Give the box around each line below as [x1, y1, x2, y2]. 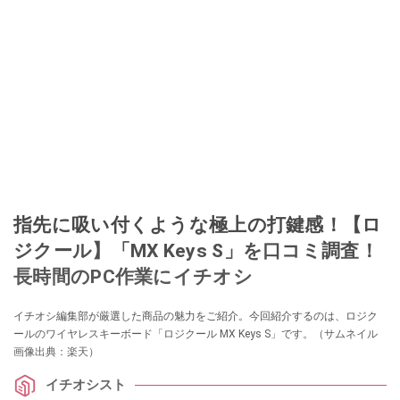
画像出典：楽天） [13, 345, 99, 358]
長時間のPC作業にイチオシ [13, 264, 253, 287]
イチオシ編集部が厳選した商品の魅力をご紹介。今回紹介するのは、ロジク [13, 309, 378, 322]
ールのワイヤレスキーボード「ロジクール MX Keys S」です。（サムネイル [13, 327, 378, 340]
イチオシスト [46, 377, 126, 394]
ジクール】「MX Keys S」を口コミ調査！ [13, 238, 379, 262]
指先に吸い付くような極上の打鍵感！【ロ [13, 212, 382, 236]
